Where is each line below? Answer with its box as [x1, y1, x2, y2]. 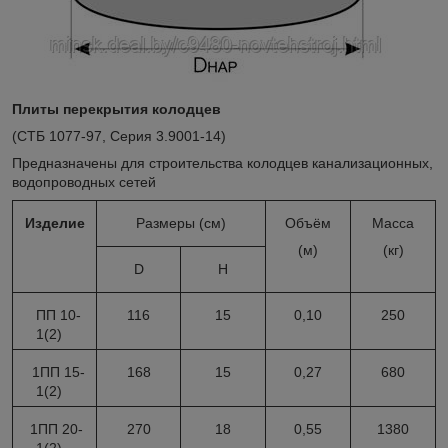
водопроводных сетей [12, 173, 156, 190]
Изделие [24, 214, 85, 231]
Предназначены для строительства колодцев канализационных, [12, 154, 433, 171]
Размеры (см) [132, 214, 230, 231]
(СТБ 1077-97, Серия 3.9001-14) [12, 127, 226, 144]
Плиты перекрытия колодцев [12, 100, 221, 117]
